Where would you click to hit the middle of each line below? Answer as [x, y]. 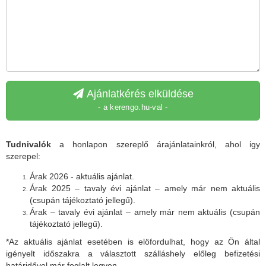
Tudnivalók [28, 145]
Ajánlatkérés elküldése [138, 94]
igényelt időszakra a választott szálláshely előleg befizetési [133, 254]
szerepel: [23, 156]
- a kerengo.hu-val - [133, 107]
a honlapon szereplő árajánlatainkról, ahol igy [156, 145]
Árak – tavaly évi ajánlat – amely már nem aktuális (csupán [145, 212]
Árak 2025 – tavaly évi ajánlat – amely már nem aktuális [145, 189]
